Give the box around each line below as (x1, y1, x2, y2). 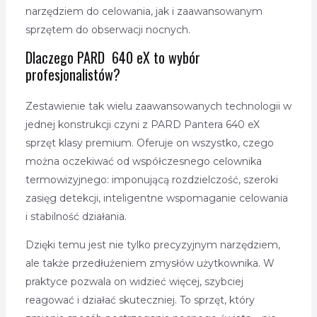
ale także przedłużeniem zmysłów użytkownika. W (25, 257, 275, 270)
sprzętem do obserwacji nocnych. (25, 23, 190, 37)
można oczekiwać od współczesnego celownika (25, 155, 262, 168)
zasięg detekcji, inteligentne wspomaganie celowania (25, 192, 288, 205)
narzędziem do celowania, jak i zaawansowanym (25, 5, 263, 18)
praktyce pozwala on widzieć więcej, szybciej (25, 275, 243, 289)
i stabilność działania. (25, 210, 127, 224)
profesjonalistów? (25, 64, 120, 86)
